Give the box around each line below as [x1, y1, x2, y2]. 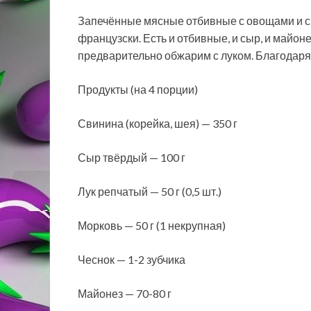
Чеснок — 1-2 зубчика [78, 252, 185, 266]
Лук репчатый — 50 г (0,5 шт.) [78, 184, 221, 198]
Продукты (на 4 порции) [78, 82, 198, 96]
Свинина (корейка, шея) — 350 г [78, 116, 237, 130]
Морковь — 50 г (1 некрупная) [78, 218, 226, 232]
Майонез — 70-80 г [78, 286, 171, 300]
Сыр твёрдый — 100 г [78, 150, 185, 164]
